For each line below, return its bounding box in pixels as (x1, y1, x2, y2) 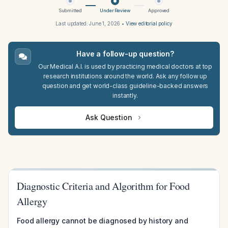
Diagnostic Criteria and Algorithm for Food (17, 179, 190, 193)
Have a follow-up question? (76, 49, 174, 58)
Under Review (100, 8, 130, 13)
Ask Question (85, 113, 132, 122)
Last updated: (55, 20, 90, 26)
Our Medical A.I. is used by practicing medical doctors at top (38, 63, 213, 70)
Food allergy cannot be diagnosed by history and (17, 216, 188, 225)
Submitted (58, 8, 82, 13)
